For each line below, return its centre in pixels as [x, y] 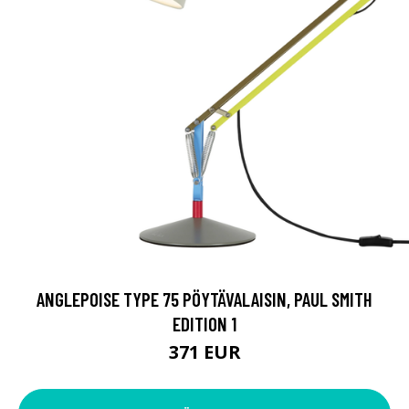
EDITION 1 [204, 323]
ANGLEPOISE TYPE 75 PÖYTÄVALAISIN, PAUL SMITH [204, 299]
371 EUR [204, 351]
